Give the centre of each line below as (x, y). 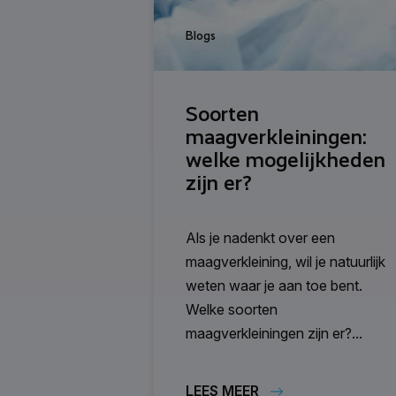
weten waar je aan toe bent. (274, 285)
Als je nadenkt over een (260, 237)
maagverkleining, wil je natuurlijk (286, 261)
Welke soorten (232, 309)
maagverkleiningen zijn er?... (274, 333)
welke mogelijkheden (286, 160)
